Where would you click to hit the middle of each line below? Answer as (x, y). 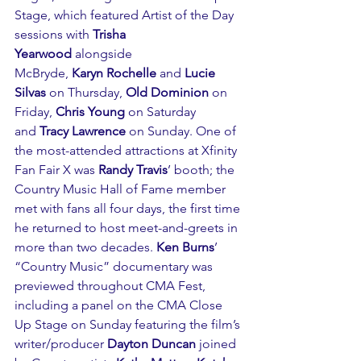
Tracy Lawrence (84, 131)
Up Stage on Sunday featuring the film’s (129, 325)
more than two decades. (85, 247)
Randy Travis (133, 170)
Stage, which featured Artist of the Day (126, 15)
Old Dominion (167, 93)
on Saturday (162, 112)
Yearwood (43, 54)
